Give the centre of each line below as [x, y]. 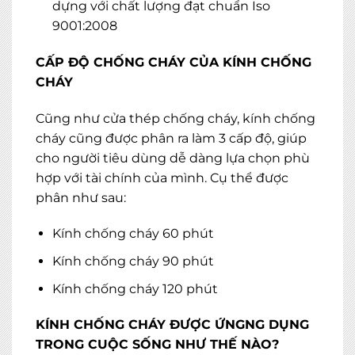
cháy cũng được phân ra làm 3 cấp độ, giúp [171, 138]
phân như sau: [81, 197]
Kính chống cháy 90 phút [133, 261]
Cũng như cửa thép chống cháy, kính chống [176, 118]
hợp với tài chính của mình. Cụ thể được [162, 177]
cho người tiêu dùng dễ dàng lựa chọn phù [173, 158]
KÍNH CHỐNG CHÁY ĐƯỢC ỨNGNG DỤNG [172, 325]
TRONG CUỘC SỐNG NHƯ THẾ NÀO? [157, 345]
